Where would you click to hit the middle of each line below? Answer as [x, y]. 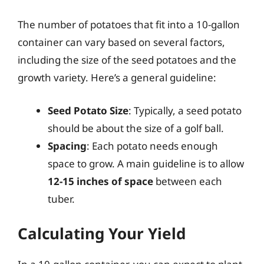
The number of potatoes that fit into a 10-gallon [129, 24]
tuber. [61, 199]
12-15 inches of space [100, 181]
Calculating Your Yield [102, 233]
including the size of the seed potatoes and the [127, 60]
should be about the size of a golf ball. [136, 128]
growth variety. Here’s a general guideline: [117, 77]
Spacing [67, 146]
